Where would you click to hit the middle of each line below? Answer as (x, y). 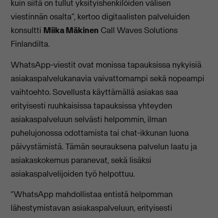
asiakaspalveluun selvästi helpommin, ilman (89, 119)
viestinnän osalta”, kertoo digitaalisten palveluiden (100, 17)
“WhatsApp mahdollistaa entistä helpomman (92, 194)
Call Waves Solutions (138, 30)
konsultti (27, 30)
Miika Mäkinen (71, 30)
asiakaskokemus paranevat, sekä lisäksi (81, 160)
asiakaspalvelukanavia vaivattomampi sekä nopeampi (108, 78)
